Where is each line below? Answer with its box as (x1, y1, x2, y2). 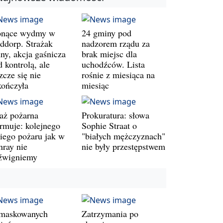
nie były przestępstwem (82, 140, 165, 152)
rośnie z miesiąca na (82, 68, 155, 81)
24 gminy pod (82, 26, 131, 39)
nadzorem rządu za (82, 37, 150, 49)
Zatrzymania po (82, 207, 138, 220)
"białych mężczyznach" (82, 129, 165, 142)
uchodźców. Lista (82, 58, 145, 70)
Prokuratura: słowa (82, 109, 149, 121)
